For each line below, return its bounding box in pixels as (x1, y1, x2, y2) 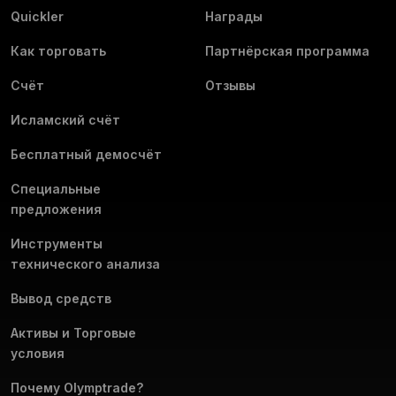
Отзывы (205, 78, 255, 94)
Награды (205, 9, 263, 25)
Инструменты (11, 236, 103, 252)
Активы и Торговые (11, 325, 136, 341)
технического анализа (11, 256, 160, 272)
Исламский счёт (11, 112, 120, 128)
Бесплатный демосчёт (11, 147, 162, 163)
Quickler (11, 9, 64, 25)
